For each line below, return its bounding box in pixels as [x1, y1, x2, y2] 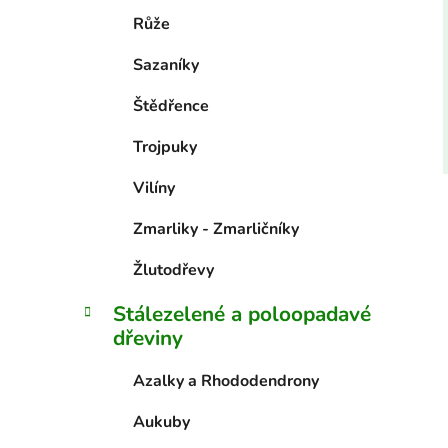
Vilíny [133, 177, 175, 200]
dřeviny [113, 324, 183, 353]
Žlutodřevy [133, 259, 214, 282]
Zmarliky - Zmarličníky [133, 218, 299, 241]
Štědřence [133, 95, 209, 118]
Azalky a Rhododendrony [133, 370, 319, 393]
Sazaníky [133, 54, 199, 77]
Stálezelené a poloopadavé [113, 300, 371, 329]
